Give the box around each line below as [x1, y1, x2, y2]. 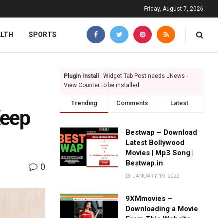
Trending [71, 99, 97, 107]
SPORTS [29, 31, 56, 38]
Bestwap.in [126, 159, 163, 167]
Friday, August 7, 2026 [144, 5, 203, 12]
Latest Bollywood [126, 138, 185, 147]
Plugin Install [64, 73, 99, 79]
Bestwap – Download [126, 128, 198, 137]
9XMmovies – [126, 194, 173, 203]
